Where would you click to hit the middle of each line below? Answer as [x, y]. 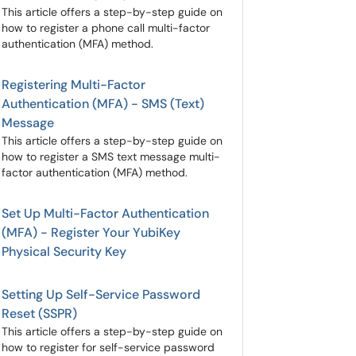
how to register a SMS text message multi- [111, 157]
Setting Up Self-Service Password [101, 294]
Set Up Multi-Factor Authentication [105, 213]
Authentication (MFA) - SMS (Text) [103, 104]
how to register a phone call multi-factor [106, 28]
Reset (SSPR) [39, 313]
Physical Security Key [64, 252]
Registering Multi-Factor [74, 85]
